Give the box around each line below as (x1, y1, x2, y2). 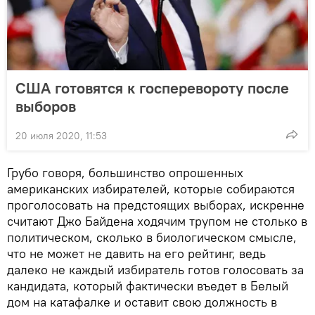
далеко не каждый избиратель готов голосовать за (7, 261, 304, 278)
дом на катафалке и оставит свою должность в (7, 293, 277, 310)
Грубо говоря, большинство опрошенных (7, 164, 243, 181)
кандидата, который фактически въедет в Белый (7, 277, 288, 294)
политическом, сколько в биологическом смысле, (7, 229, 297, 245)
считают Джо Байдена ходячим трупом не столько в (7, 212, 307, 229)
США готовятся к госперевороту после (15, 77, 289, 98)
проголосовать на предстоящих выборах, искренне (7, 196, 304, 213)
